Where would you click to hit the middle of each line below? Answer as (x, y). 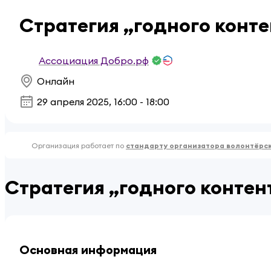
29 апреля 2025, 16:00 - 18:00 (103, 102)
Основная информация (88, 250)
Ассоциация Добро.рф (94, 61)
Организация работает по (78, 145)
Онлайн (56, 81)
